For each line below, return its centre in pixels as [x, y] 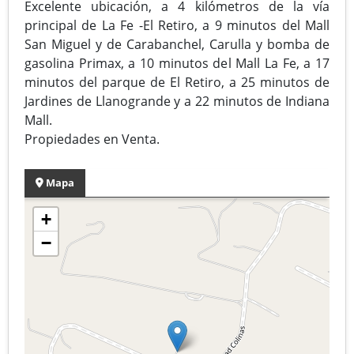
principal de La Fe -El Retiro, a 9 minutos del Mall [177, 25]
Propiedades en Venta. [92, 139]
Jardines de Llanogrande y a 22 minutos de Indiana [177, 101]
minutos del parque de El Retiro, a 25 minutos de [177, 82]
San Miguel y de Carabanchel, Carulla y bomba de [177, 44]
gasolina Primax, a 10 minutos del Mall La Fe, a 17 [177, 63]
